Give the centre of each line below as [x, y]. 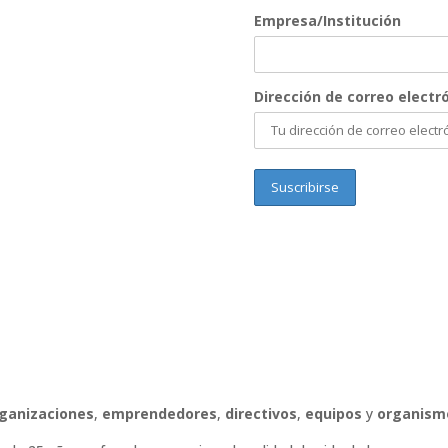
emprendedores [159, 414]
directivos [260, 414]
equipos [333, 414]
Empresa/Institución [327, 20]
